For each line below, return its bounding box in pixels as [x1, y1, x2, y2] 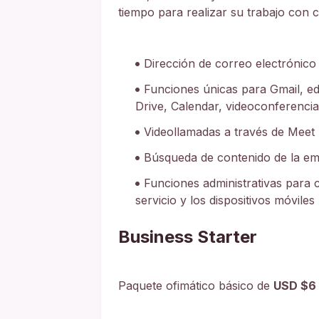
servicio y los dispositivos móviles [135, 192, 315, 207]
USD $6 [273, 278, 316, 293]
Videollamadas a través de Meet [144, 124, 315, 139]
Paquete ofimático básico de [118, 278, 273, 293]
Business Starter [118, 226, 257, 247]
